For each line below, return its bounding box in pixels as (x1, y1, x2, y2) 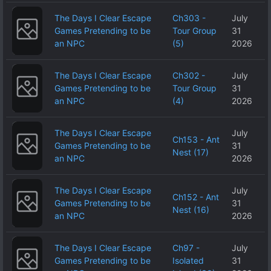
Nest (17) (172, 146, 209, 157)
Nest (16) (172, 204, 209, 215)
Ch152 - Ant (172, 191, 219, 202)
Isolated (172, 255, 204, 266)
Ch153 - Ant (172, 134, 220, 145)
